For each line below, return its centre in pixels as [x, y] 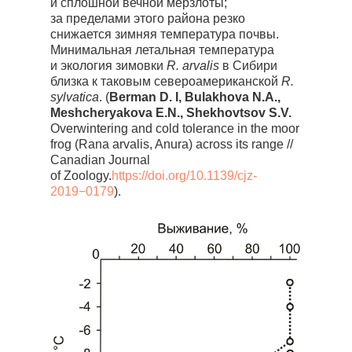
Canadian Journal [100, 160]
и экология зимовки [108, 66]
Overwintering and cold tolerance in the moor [175, 128]
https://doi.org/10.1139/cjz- [184, 176]
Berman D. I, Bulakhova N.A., [195, 97]
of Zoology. [81, 176]
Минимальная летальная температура [162, 50]
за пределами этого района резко [148, 18]
